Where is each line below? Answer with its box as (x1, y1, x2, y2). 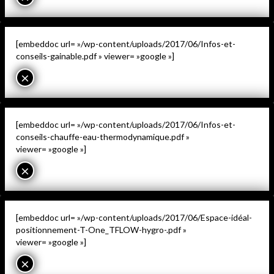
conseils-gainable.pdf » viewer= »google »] (16, 50, 174, 61)
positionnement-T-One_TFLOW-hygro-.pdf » (16, 224, 187, 235)
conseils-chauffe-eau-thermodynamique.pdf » (16, 131, 190, 142)
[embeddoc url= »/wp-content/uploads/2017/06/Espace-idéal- (16, 212, 252, 223)
